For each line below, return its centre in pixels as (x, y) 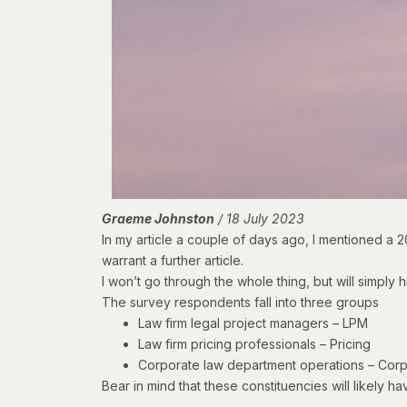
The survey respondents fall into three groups (240, 303)
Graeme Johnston (158, 219)
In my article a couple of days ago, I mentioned (244, 240)
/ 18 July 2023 (259, 219)
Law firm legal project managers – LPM (253, 323)
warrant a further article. (173, 261)
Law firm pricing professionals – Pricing (254, 344)
